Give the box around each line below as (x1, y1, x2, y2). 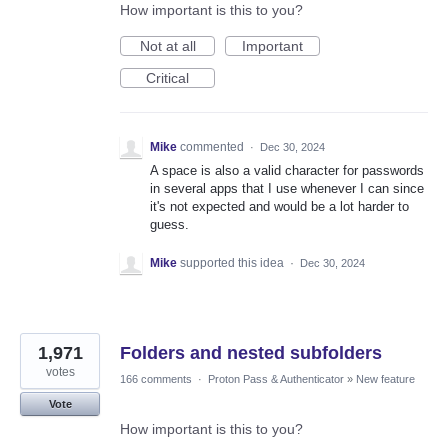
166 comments (120, 372, 192, 385)
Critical (146, 70, 189, 87)
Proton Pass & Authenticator (208, 372, 344, 385)
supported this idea (180, 255, 287, 270)
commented (180, 140, 247, 155)
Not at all (139, 38, 196, 55)
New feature (356, 372, 415, 385)
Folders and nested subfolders (120, 342, 382, 363)
